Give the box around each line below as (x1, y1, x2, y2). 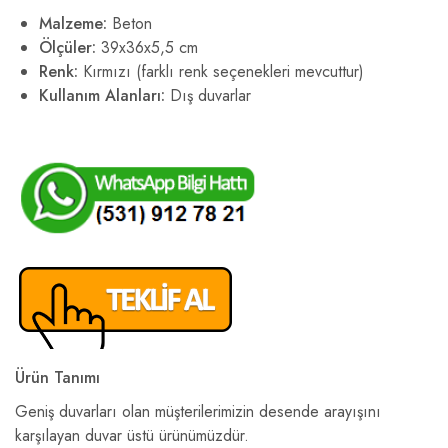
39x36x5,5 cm (96, 36, 198, 59)
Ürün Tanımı (15, 366, 100, 389)
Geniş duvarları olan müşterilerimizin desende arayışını (15, 400, 381, 423)
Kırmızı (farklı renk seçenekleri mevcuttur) (78, 60, 364, 83)
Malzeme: (39, 12, 107, 35)
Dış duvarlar (165, 84, 251, 107)
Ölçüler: (39, 36, 96, 59)
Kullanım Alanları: (39, 84, 165, 107)
